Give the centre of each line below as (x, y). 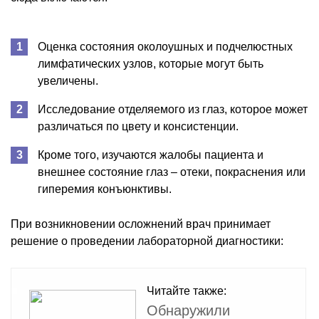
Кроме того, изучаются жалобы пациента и (151, 155)
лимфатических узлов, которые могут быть (151, 63)
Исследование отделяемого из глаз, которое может (173, 109)
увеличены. (68, 80)
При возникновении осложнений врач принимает (141, 224)
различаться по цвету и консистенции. (138, 126)
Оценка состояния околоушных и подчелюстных (165, 46)
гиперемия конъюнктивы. (105, 189)
